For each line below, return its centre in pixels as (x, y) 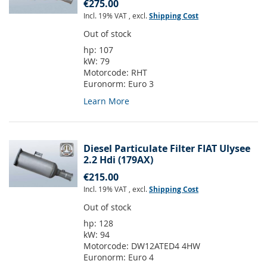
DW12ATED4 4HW (166, 246)
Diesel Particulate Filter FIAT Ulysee (167, 149)
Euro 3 (141, 84)
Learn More (106, 101)
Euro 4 (141, 257)
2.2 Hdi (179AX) (118, 160)
